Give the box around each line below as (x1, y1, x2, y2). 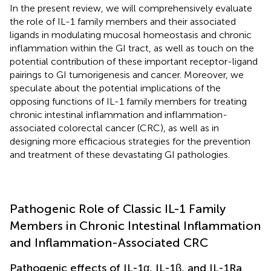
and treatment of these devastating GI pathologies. (10, 148, 230, 160)
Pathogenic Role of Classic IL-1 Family (10, 201, 226, 216)
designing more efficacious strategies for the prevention (10, 135, 250, 147)
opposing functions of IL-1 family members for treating (10, 95, 247, 107)
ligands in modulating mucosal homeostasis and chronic (10, 28, 252, 41)
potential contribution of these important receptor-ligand (10, 55, 258, 67)
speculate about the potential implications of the (10, 82, 221, 94)
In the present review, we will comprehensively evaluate (10, 2, 252, 14)
